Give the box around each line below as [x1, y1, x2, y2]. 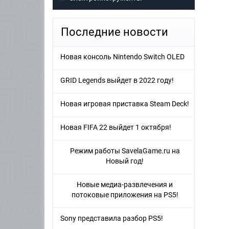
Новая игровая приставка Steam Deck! [60, 100, 189, 108]
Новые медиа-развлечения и [77, 180, 173, 189]
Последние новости [61, 26, 168, 39]
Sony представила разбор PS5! [60, 214, 163, 223]
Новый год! [106, 157, 144, 166]
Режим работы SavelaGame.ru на [70, 147, 180, 155]
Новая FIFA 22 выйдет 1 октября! [60, 123, 171, 132]
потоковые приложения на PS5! [71, 191, 178, 199]
